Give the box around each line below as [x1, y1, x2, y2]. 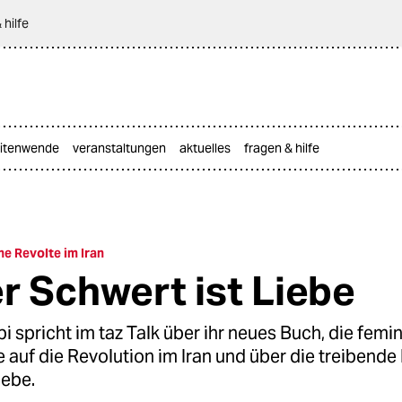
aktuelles [179, 140, 231, 156]
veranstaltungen [73, 140, 166, 156]
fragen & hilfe [244, 140, 319, 156]
